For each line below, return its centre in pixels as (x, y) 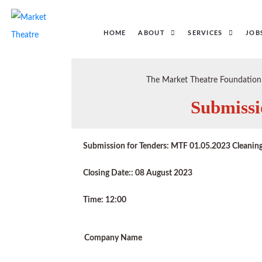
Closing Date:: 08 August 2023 (138, 173)
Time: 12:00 (105, 200)
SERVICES (205, 33)
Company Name (113, 238)
